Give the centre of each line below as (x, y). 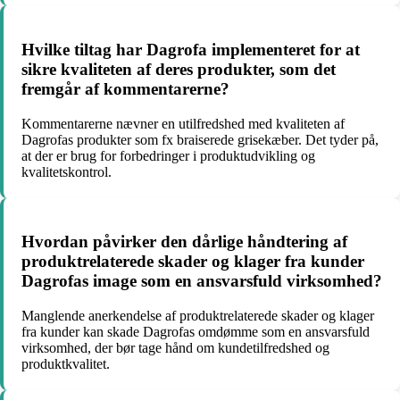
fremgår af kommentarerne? (125, 88)
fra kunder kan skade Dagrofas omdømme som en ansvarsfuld (196, 332)
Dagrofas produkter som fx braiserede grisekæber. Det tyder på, (200, 139)
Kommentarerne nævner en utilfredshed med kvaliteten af (183, 123)
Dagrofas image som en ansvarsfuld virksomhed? (202, 281)
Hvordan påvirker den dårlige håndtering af (184, 242)
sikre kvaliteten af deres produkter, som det (179, 69)
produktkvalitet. (66, 364)
